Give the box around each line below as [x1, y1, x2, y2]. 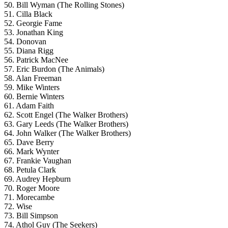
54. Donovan [4, 37, 46, 46]
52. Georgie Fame [4, 18, 62, 27]
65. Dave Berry [4, 137, 54, 147]
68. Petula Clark [4, 165, 56, 174]
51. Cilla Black [4, 9, 52, 18]
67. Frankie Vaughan [4, 156, 71, 165]
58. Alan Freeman [4, 73, 62, 82]
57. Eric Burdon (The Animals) [4, 64, 104, 73]
